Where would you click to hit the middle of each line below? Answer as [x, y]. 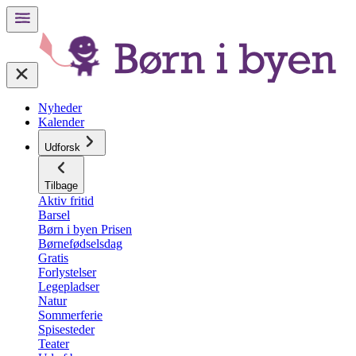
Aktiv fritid [66, 201]
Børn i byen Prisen [85, 229]
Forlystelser [67, 272]
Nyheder [60, 108]
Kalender [61, 122]
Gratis [53, 258]
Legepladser [69, 286]
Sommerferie [70, 315]
